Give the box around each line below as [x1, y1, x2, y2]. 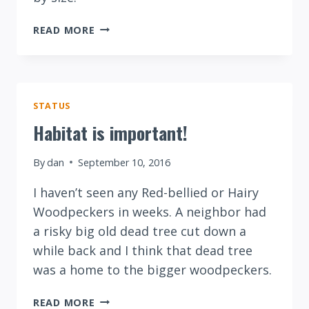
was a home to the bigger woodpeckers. [33, 261, 272, 278]
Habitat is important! [33, 119, 188, 147]
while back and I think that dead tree [33, 241, 252, 259]
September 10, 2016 [78, 155, 171, 169]
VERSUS [94, 35, 134, 49]
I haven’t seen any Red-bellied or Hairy [33, 183, 259, 201]
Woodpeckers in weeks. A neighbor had [33, 203, 266, 220]
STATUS [33, 99, 70, 112]
